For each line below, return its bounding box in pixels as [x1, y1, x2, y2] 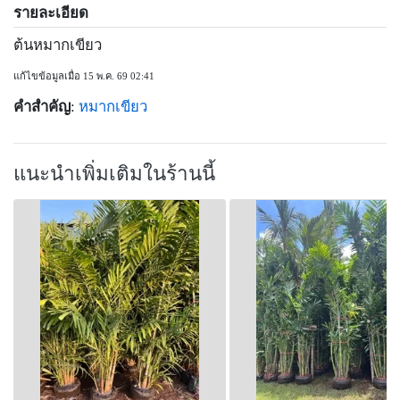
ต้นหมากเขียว [13, 37, 102, 54]
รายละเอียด [13, 4, 88, 21]
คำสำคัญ [13, 98, 71, 116]
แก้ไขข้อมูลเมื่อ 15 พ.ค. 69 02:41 [13, 71, 154, 82]
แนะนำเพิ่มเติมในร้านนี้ [13, 162, 215, 186]
